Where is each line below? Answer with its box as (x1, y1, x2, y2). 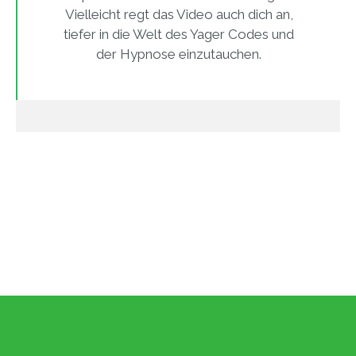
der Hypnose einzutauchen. (96, 45, 261, 62)
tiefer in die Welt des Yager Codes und (64, 25, 294, 42)
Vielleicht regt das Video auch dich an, (64, 6, 293, 22)
